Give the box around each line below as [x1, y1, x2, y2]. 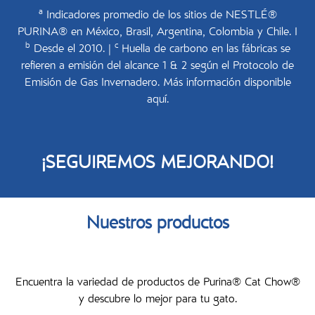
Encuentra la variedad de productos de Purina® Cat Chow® [15, 278, 300, 290]
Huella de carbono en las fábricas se [117, 44, 290, 56]
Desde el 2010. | [30, 44, 115, 56]
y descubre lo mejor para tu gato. [78, 295, 237, 307]
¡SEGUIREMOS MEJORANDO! [41, 155, 274, 174]
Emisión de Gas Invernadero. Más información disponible [24, 78, 291, 90]
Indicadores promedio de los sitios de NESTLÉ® [42, 11, 277, 22]
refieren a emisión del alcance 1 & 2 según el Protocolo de [21, 61, 294, 73]
